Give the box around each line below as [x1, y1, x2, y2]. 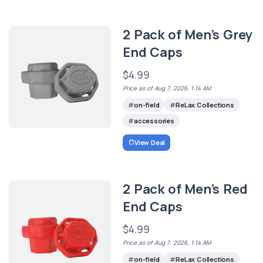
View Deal [134, 137, 166, 147]
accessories [133, 116, 174, 126]
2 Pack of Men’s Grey [123, 25, 253, 43]
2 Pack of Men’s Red [123, 180, 248, 198]
